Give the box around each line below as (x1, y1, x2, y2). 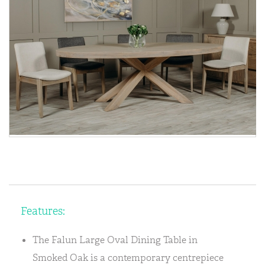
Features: (21, 204, 65, 218)
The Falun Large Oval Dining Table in (33, 234, 198, 246)
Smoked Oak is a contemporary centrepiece (33, 251, 224, 264)
